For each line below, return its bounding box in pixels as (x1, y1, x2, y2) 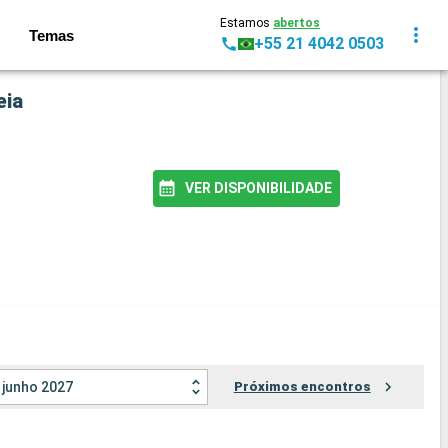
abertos (273, 16, 320, 30)
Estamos (220, 16, 273, 30)
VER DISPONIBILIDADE (184, 179, 332, 196)
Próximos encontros (233, 379, 371, 395)
